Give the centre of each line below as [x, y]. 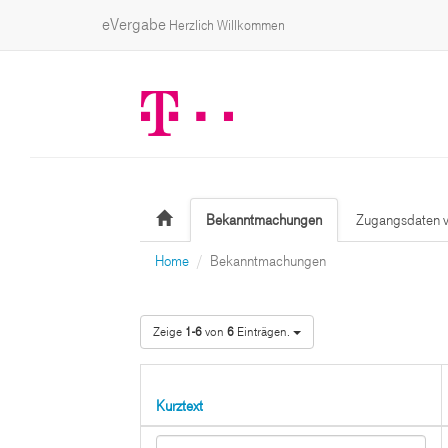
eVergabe [134, 24]
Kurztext [179, 406]
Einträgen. [261, 332]
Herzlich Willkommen [225, 25]
